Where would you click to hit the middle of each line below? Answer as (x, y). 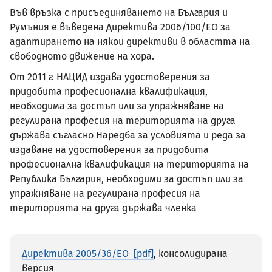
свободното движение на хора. (82, 56)
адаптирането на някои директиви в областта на (130, 41)
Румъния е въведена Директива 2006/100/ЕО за (120, 27)
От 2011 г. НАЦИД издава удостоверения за (110, 77)
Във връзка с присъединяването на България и (119, 12)
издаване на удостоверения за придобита (109, 150)
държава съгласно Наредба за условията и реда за (128, 135)
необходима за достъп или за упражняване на (117, 106)
